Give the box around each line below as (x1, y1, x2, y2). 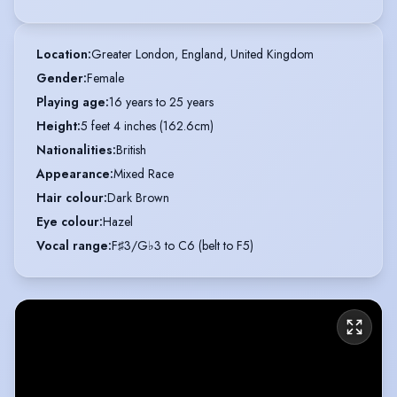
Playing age (36, 92, 105, 111)
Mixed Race (113, 164, 174, 183)
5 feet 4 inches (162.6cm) (81, 116, 214, 135)
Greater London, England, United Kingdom (91, 44, 314, 63)
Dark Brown (107, 188, 169, 206)
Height (36, 116, 77, 135)
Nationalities (36, 140, 113, 159)
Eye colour (36, 212, 99, 230)
